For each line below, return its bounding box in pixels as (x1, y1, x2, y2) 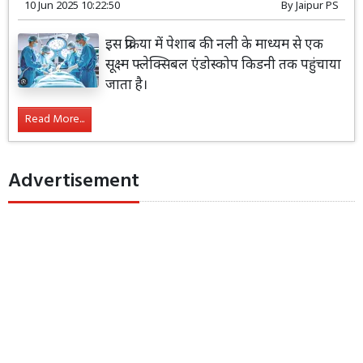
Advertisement (8, 165, 139, 197)
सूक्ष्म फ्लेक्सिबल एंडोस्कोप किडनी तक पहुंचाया (105, 54, 342, 74)
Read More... (25, 110, 85, 130)
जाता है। (105, 75, 148, 94)
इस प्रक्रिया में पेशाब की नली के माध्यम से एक (105, 34, 324, 53)
